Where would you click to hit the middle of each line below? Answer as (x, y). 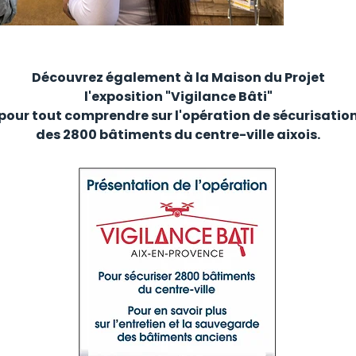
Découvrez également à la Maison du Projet (178, 77)
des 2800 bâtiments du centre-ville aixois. (178, 135)
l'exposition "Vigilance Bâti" (178, 97)
